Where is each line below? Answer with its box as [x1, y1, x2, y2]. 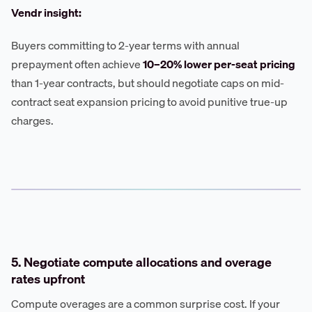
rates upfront [11, 268, 85, 289]
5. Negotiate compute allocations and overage [11, 251, 272, 272]
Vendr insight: [11, 3, 81, 22]
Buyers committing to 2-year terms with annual [11, 36, 240, 54]
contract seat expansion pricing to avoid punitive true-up [11, 92, 288, 111]
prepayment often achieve [11, 54, 143, 73]
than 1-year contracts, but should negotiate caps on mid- [11, 73, 284, 92]
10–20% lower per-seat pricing [143, 54, 295, 73]
